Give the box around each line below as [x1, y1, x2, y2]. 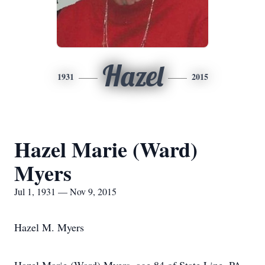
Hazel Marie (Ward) [14, 134, 198, 164]
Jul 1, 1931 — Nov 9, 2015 [14, 185, 117, 198]
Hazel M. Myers [14, 220, 84, 234]
